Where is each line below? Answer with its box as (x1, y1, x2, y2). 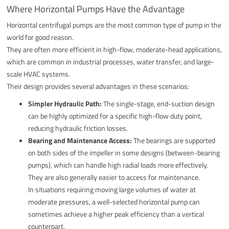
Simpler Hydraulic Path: (28, 98, 102, 109)
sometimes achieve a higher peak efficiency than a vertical (28, 208, 204, 219)
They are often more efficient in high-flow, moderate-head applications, (7, 43, 222, 55)
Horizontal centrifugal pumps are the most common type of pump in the (7, 19, 222, 30)
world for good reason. (7, 31, 74, 42)
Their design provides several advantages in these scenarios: (7, 80, 190, 91)
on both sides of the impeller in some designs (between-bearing (28, 147, 220, 158)
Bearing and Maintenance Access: (28, 134, 132, 146)
